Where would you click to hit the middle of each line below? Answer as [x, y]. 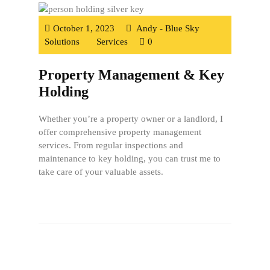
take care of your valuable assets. [101, 171]
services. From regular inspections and [111, 145]
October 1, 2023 [84, 28]
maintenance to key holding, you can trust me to [130, 158]
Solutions [62, 41]
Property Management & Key [131, 74]
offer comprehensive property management [120, 132]
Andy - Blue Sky [167, 28]
